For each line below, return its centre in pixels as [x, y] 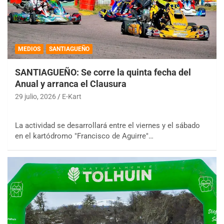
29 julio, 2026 [35, 97]
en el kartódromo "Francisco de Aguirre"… [84, 136]
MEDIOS [29, 49]
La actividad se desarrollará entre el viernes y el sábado [107, 126]
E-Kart [72, 97]
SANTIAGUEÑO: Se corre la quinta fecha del [103, 72]
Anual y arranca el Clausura [71, 84]
